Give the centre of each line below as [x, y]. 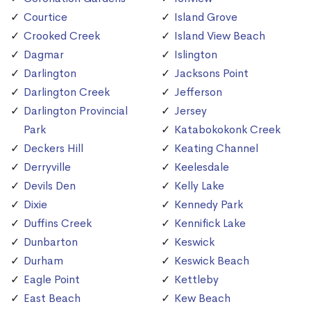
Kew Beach [202, 299]
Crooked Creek [62, 36]
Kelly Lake [199, 186]
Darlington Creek [67, 92]
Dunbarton [51, 242]
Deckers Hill [53, 149]
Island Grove [206, 17]
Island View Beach [220, 36]
